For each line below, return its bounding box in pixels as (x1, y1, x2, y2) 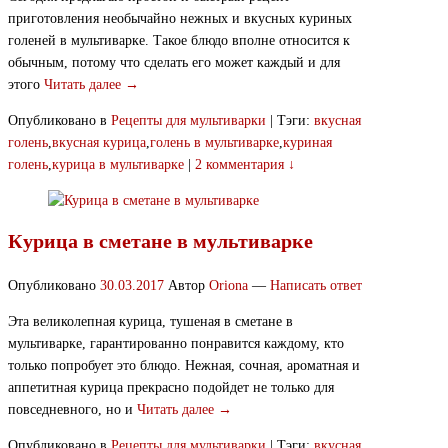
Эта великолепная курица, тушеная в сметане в (8, 314, 293, 330)
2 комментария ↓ (195, 157, 295, 173)
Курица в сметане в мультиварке (8, 229, 313, 252)
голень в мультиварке (150, 135, 279, 151)
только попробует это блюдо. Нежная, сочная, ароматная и (8, 358, 360, 374)
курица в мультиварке (52, 157, 184, 173)
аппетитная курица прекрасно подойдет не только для (8, 380, 334, 396)
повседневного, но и (8, 402, 137, 418)
